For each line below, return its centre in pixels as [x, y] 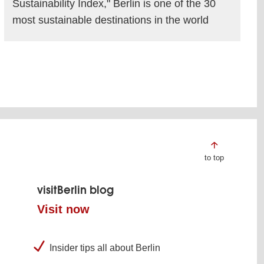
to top [214, 157]
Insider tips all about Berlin [105, 247]
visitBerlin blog [75, 190]
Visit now [63, 209]
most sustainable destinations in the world [110, 20]
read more [113, 58]
